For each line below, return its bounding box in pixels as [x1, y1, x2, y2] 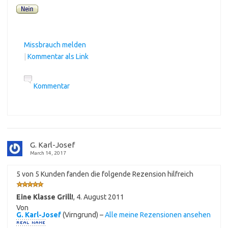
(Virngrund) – [61, 210, 105, 219]
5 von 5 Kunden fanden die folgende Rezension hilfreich [16, 169, 193, 178]
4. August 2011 [76, 192, 124, 201]
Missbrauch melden [24, 40, 86, 49]
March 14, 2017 [30, 150, 66, 156]
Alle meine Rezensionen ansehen [105, 210, 211, 219]
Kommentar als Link [27, 52, 89, 61]
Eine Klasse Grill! [16, 192, 73, 201]
